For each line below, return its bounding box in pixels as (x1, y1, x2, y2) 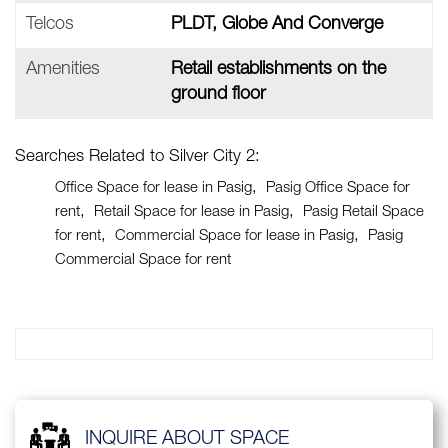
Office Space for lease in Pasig (55, 180, 252, 196)
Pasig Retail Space (303, 204, 424, 220)
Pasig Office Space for (266, 180, 410, 196)
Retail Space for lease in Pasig (94, 204, 289, 220)
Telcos (26, 15, 74, 34)
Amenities (26, 60, 100, 79)
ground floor (171, 85, 266, 104)
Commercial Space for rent (55, 252, 231, 268)
